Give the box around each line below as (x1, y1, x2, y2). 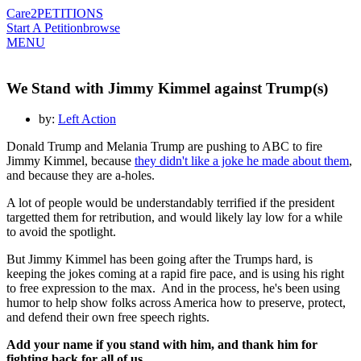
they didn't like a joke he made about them (135, 154, 349, 168)
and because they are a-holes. (6, 168, 155, 183)
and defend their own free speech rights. (6, 310, 213, 325)
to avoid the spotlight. (6, 225, 116, 239)
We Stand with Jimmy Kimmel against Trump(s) (6, 79, 328, 97)
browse (83, 21, 120, 35)
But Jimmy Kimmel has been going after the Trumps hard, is (6, 252, 313, 267)
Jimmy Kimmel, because (6, 154, 135, 168)
